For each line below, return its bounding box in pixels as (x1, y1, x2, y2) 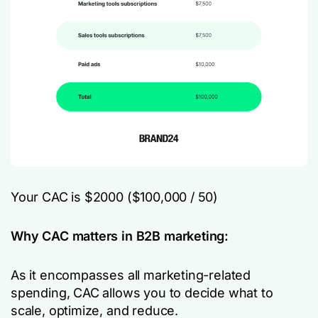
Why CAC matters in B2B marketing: (11, 229, 229, 243)
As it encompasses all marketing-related (11, 268, 251, 283)
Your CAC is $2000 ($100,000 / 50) (11, 190, 219, 204)
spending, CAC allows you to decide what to (11, 285, 273, 300)
